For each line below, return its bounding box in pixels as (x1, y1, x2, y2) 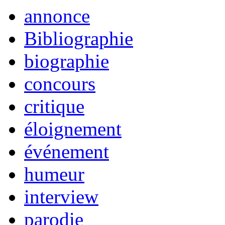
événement (24, 140, 109, 162)
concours (24, 72, 95, 94)
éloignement (24, 118, 122, 140)
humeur (24, 163, 84, 185)
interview (24, 185, 98, 207)
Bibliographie (24, 27, 133, 49)
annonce (24, 5, 90, 27)
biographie (24, 50, 109, 72)
